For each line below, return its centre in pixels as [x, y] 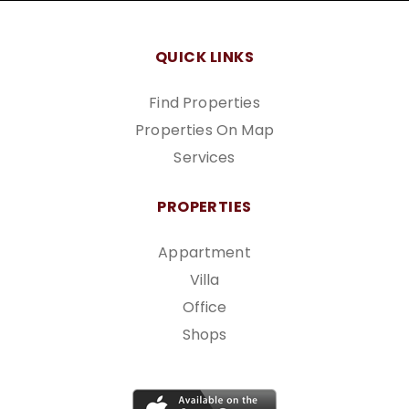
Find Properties [204, 103]
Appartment [204, 253]
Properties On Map [204, 131]
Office [204, 308]
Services [204, 158]
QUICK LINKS [204, 58]
